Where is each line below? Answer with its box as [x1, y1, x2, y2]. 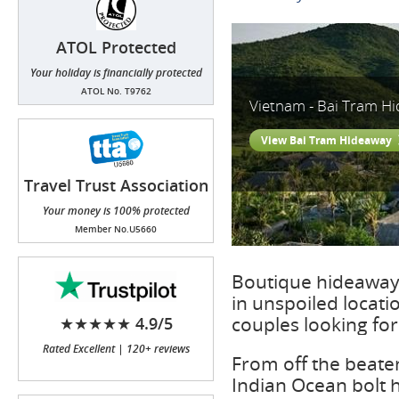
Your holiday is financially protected [29, 65, 202, 80]
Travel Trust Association [23, 175, 208, 196]
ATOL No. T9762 [80, 85, 151, 97]
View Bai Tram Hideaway [261, 133, 392, 148]
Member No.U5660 [75, 223, 157, 235]
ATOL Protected [55, 37, 176, 58]
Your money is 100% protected [42, 203, 190, 218]
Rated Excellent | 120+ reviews [42, 341, 190, 356]
